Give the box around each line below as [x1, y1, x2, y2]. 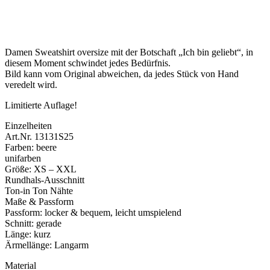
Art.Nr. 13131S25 [5, 131, 74, 142]
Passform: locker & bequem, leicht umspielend [5, 207, 181, 218]
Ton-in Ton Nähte [5, 186, 73, 196]
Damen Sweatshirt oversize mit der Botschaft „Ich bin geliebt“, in [5, 47, 253, 58]
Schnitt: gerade [5, 218, 61, 229]
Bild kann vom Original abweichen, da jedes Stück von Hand [5, 69, 239, 80]
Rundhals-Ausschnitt [5, 175, 84, 186]
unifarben [5, 153, 41, 164]
